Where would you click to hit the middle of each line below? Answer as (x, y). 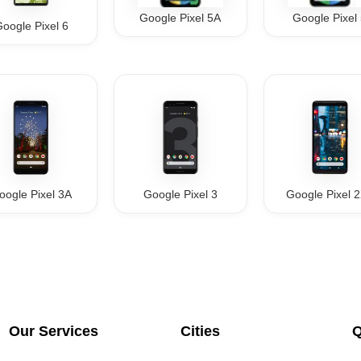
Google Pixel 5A (180, 17)
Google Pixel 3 (180, 194)
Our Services (54, 331)
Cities (200, 331)
